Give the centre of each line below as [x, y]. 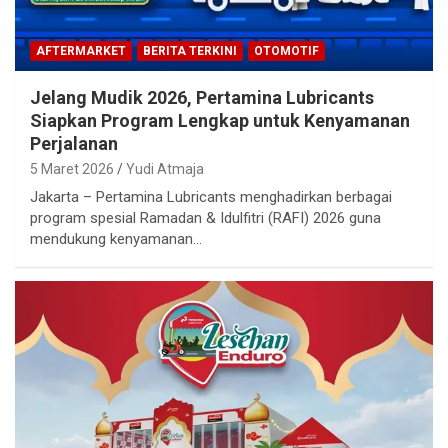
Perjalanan [74, 143]
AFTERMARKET [81, 50]
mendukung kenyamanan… [116, 238]
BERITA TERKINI [190, 50]
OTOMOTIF [286, 50]
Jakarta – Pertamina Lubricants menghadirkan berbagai [211, 196]
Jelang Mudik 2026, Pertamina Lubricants [202, 97]
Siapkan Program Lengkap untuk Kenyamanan [220, 120]
